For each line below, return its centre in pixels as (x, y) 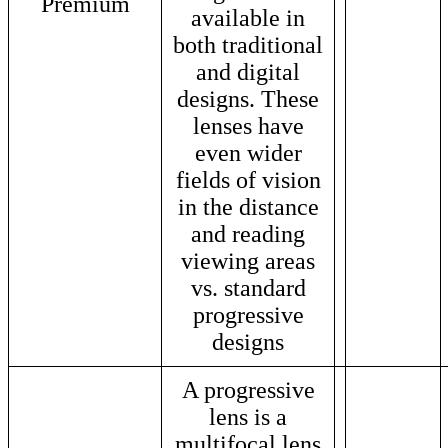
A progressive (248, 389)
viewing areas (248, 260)
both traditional (248, 44)
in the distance (248, 206)
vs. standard (248, 287)
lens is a (248, 416)
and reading (248, 233)
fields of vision (248, 179)
